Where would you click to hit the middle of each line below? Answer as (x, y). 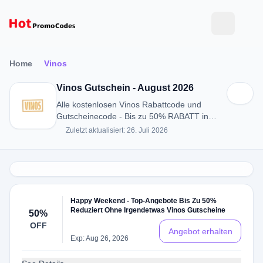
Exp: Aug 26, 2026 (100, 238)
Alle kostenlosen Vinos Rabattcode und (129, 104)
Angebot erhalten (200, 231)
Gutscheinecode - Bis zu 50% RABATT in (132, 116)
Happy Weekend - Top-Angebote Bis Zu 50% (144, 201)
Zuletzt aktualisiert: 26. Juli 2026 (117, 130)
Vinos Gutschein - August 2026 (125, 88)
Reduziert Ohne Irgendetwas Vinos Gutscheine (148, 210)
